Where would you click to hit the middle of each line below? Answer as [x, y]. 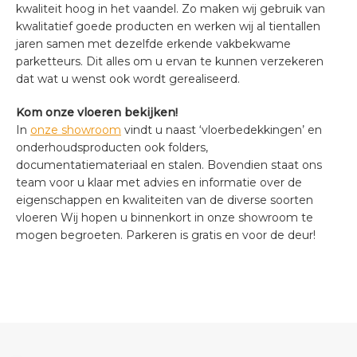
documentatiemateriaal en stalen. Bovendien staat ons [169, 165]
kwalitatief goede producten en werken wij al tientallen [168, 26]
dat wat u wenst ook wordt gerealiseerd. [128, 78]
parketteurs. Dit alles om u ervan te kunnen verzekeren [170, 61]
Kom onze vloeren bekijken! [97, 112]
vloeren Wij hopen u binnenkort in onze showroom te [165, 217]
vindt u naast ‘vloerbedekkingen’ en [222, 129]
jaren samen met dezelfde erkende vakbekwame [153, 43]
